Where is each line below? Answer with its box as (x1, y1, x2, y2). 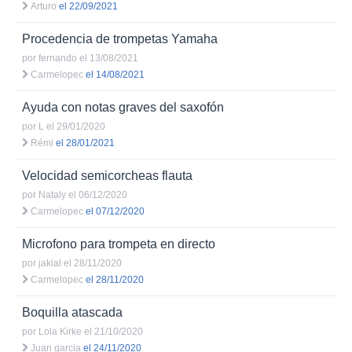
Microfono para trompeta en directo (22, 237, 215, 251)
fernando (38, 53, 77, 64)
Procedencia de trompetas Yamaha (22, 32, 218, 46)
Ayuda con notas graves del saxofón (22, 101, 224, 114)
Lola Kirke (38, 326, 82, 337)
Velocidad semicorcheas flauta (22, 169, 192, 182)
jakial (38, 258, 61, 269)
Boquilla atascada (22, 306, 123, 319)
